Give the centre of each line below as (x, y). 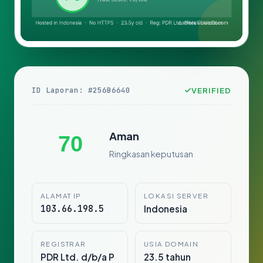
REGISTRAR (63, 244)
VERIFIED (211, 90)
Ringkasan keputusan (151, 154)
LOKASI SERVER (176, 196)
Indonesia (166, 209)
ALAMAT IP (61, 196)
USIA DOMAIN (171, 244)
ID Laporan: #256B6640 (81, 90)
